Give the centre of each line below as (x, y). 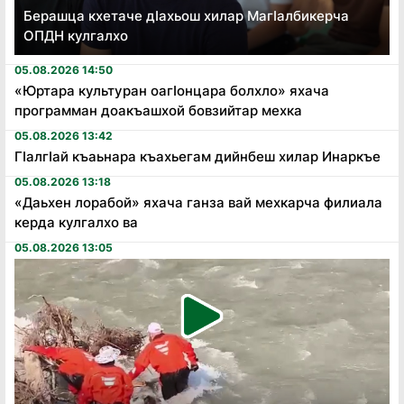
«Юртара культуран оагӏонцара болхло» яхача (172, 91)
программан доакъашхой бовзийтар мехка (158, 110)
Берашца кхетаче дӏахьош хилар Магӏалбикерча (186, 16)
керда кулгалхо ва (76, 222)
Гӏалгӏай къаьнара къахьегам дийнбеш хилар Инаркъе (197, 156)
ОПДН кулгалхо (76, 36)
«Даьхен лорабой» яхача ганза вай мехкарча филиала (198, 202)
